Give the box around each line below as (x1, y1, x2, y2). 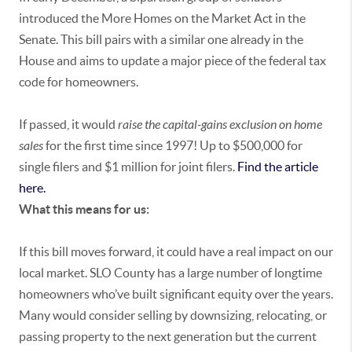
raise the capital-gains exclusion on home (118, 117, 322, 133)
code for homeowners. (19, 75, 138, 90)
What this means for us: (19, 202, 149, 217)
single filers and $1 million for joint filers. (19, 159, 237, 174)
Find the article (237, 159, 318, 174)
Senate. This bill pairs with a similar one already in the (19, 32, 303, 47)
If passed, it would (19, 117, 118, 132)
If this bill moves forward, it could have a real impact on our (19, 244, 333, 259)
